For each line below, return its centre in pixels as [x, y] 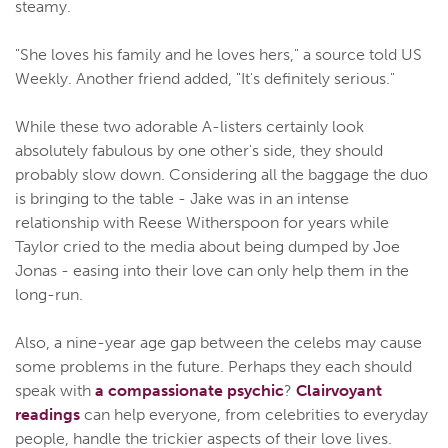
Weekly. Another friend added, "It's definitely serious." [205, 79]
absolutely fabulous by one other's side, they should [199, 151]
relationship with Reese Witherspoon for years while [202, 223]
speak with [55, 391]
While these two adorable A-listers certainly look [189, 127]
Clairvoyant [339, 391]
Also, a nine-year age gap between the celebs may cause [218, 343]
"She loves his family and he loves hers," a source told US [218, 55]
